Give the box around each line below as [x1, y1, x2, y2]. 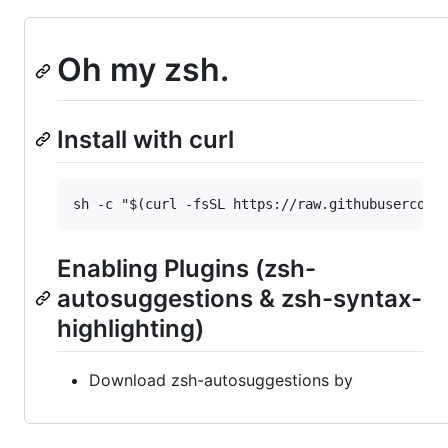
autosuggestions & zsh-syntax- [57, 284, 422, 314]
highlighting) [57, 314, 204, 344]
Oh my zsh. [57, 50, 229, 90]
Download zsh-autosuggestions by [89, 370, 353, 391]
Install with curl [57, 125, 234, 155]
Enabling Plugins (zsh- [57, 254, 316, 284]
